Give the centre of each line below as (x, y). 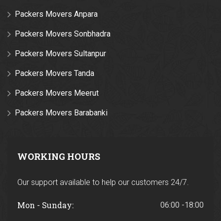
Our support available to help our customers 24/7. (103, 182)
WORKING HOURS (59, 156)
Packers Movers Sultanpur (60, 53)
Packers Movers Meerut (57, 93)
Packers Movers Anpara (56, 14)
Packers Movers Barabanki (61, 112)
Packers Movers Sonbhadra (63, 34)
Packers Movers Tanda (55, 73)
